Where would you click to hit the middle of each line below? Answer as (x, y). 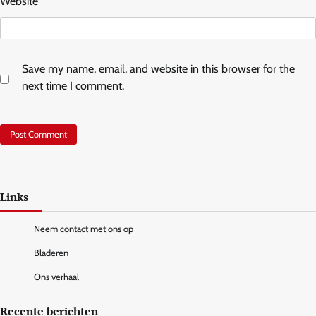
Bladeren (51, 253)
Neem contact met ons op (84, 229)
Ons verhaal (56, 277)
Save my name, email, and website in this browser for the (158, 68)
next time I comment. (73, 85)
